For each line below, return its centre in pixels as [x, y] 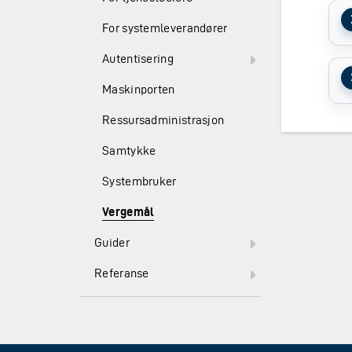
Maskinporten [139, 89]
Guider [112, 242]
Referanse [122, 273]
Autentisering [138, 59]
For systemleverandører [165, 28]
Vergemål [128, 212]
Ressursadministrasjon [163, 120]
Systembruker [139, 181]
